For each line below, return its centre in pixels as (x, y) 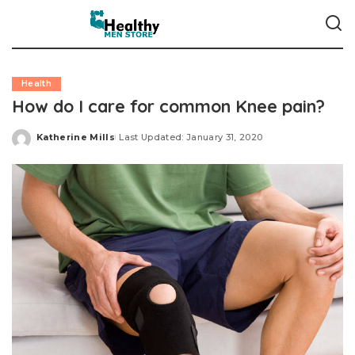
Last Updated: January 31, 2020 (191, 137)
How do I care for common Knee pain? (168, 106)
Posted (55, 143)
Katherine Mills (76, 137)
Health (37, 84)
